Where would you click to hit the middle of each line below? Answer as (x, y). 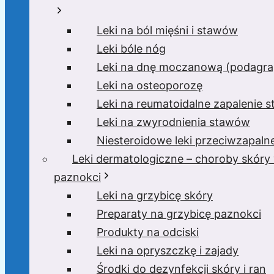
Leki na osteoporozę (150, 85)
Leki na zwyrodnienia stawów (173, 122)
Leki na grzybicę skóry (155, 195)
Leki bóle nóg (131, 49)
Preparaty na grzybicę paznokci (179, 214)
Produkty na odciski (148, 232)
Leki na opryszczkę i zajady (168, 250)
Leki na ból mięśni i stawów (167, 30)
